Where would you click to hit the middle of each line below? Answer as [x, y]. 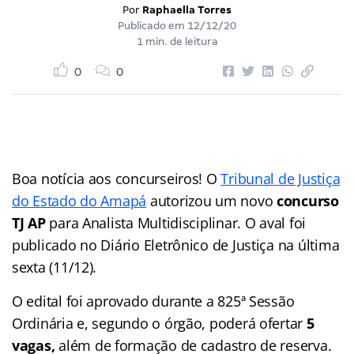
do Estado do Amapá [79, 200]
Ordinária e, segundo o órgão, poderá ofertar [159, 323]
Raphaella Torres [187, 9]
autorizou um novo [212, 200]
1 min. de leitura [177, 41]
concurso [308, 200]
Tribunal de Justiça [281, 178]
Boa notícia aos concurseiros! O [117, 178]
